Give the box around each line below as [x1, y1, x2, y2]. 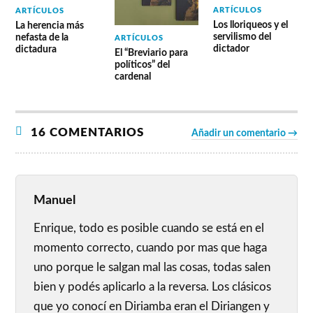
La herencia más [15, 20, 85, 31]
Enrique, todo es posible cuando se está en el [34, 222, 265, 235]
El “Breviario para [114, 48, 188, 59]
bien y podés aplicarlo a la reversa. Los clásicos [34, 281, 272, 293]
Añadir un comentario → [191, 129, 298, 139]
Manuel [34, 194, 76, 208]
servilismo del [212, 31, 271, 42]
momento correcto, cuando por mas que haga [34, 242, 268, 254]
